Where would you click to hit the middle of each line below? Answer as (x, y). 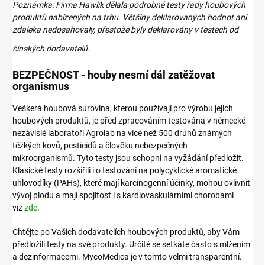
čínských (29, 48)
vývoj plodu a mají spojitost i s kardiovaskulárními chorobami (123, 195)
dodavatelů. (68, 48)
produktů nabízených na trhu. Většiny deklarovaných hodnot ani (130, 17)
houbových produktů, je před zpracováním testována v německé (129, 120)
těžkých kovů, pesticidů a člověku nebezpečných (100, 145)
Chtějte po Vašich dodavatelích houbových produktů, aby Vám (126, 232)
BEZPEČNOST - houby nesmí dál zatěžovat (114, 75)
